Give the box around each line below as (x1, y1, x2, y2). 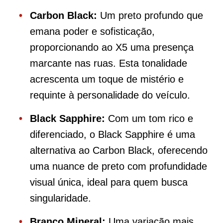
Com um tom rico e (105, 113, 193, 124)
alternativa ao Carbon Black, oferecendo (30, 145, 208, 156)
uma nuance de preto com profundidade (30, 161, 207, 172)
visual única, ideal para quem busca (30, 177, 188, 188)
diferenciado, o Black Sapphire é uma (30, 129, 195, 140)
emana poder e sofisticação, (30, 26, 155, 37)
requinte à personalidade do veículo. (30, 90, 190, 101)
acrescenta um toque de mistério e (30, 74, 184, 85)
